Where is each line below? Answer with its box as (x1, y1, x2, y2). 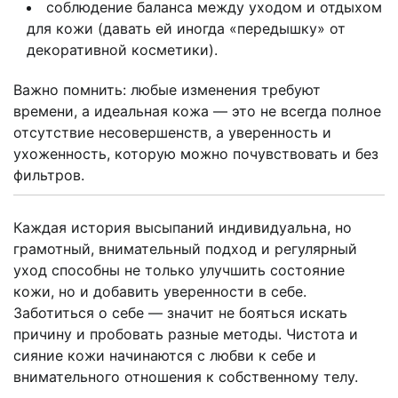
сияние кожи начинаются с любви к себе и (13, 346, 316, 365)
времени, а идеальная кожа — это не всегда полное (13, 102, 381, 121)
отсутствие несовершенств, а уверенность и (13, 123, 331, 142)
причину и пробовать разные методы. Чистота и (13, 325, 358, 344)
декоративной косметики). (27, 41, 218, 60)
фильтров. (13, 166, 84, 185)
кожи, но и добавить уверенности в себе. (13, 283, 306, 301)
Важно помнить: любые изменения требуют (13, 81, 321, 99)
